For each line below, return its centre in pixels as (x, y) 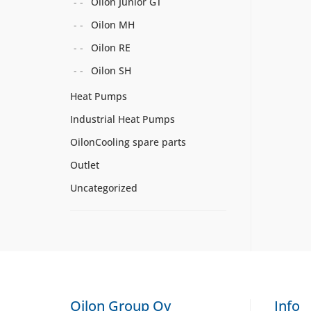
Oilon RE (110, 48)
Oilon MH (112, 25)
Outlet (84, 165)
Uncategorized (103, 188)
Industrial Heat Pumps (122, 119)
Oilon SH (111, 70)
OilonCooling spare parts (128, 142)
